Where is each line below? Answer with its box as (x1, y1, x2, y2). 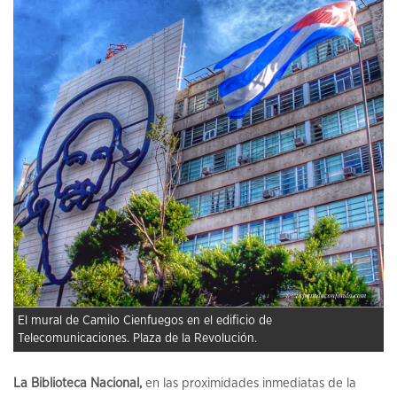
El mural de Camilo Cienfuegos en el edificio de (18, 315, 272, 328)
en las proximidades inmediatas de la (142, 377, 356, 391)
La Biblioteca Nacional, (13, 377, 142, 391)
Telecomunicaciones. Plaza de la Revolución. (18, 332, 257, 346)
